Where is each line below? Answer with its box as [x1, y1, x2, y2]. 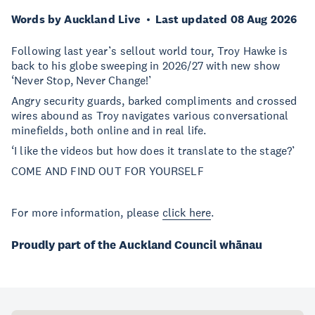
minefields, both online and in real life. [11, 123, 207, 137]
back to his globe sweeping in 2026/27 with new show [11, 58, 281, 72]
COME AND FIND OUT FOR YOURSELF [11, 164, 204, 178]
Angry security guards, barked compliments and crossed [11, 94, 297, 108]
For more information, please [11, 205, 162, 219]
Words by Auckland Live [11, 12, 141, 27]
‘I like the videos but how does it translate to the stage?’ [11, 143, 295, 157]
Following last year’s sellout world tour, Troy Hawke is [11, 44, 288, 58]
